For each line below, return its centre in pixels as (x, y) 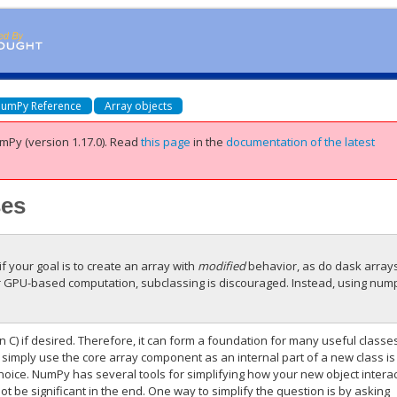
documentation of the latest (301, 142)
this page (166, 142)
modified (222, 265)
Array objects (139, 105)
